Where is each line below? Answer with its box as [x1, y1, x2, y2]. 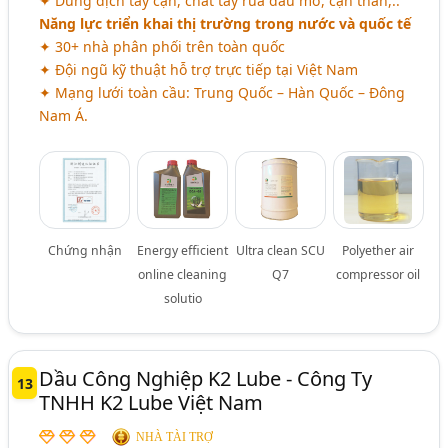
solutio [163, 290, 202, 308]
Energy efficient [137, 242, 229, 260]
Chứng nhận [48, 242, 122, 260]
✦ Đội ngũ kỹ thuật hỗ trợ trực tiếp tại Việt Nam [39, 60, 359, 80]
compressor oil [336, 266, 421, 284]
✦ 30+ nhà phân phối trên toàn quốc [39, 37, 286, 57]
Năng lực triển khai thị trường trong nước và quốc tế [39, 14, 412, 34]
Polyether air [342, 242, 415, 260]
